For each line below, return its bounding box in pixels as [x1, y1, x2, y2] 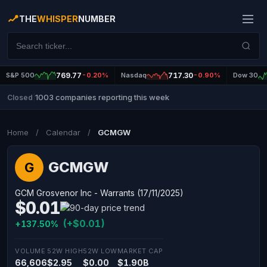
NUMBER [78, 14, 116, 24]
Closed [7, 92, 33, 102]
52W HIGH [47, 247, 83, 255]
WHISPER [37, 14, 78, 24]
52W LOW [83, 247, 117, 255]
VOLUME [15, 247, 45, 255]
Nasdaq [121, 71, 147, 79]
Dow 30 [233, 71, 258, 79]
